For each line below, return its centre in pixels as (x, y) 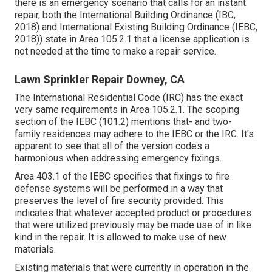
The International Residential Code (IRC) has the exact (129, 97)
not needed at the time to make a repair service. (115, 51)
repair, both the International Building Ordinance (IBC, (125, 15)
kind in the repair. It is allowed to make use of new (121, 237)
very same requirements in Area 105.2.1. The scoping (127, 109)
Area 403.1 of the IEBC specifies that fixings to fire (122, 176)
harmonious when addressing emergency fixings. (118, 158)
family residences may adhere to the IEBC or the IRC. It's (134, 134)
